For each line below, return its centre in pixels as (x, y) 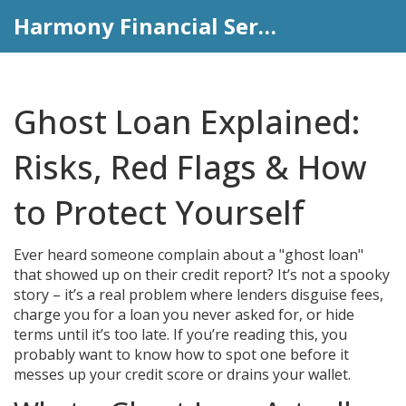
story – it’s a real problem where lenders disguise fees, (198, 295)
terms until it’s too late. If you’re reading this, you (180, 334)
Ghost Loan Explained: (187, 122)
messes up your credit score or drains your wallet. (182, 374)
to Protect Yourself (159, 213)
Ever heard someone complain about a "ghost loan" (188, 255)
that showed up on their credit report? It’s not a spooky (202, 275)
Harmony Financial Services (267, 26)
